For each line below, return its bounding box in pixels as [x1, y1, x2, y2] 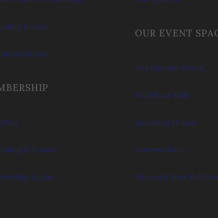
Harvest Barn [134, 144, 185, 154]
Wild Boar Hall [134, 90, 188, 100]
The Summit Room [134, 62, 203, 73]
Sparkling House [134, 117, 196, 127]
